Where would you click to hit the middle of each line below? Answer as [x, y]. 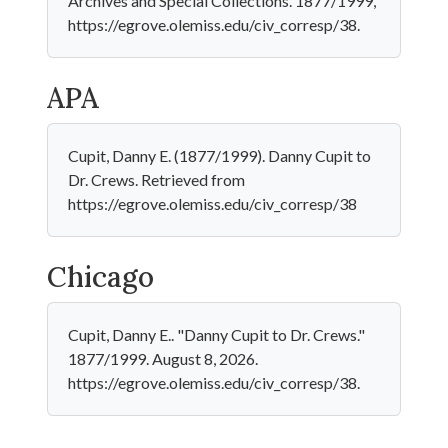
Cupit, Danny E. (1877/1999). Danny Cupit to [219, 155]
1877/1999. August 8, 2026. [163, 358]
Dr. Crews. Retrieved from [156, 179]
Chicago [100, 277]
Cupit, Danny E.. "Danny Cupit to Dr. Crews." [216, 334]
